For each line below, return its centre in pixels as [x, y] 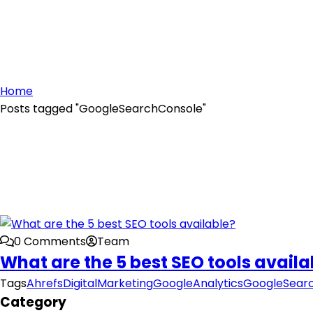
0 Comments [50, 241]
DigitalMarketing [108, 283]
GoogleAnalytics [198, 283]
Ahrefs [45, 283]
